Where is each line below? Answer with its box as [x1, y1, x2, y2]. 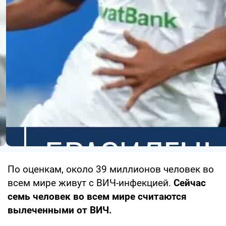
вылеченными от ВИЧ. [8, 204, 112, 216]
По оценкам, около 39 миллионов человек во [8, 163, 214, 175]
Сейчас [174, 177, 206, 189]
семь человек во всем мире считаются [8, 190, 187, 202]
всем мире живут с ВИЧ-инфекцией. [8, 177, 174, 189]
